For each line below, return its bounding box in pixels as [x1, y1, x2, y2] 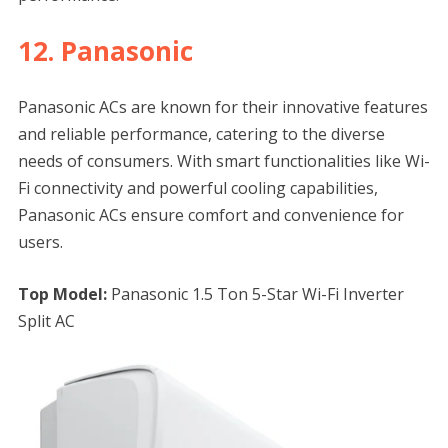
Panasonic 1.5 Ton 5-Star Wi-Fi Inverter [106, 283, 404, 306]
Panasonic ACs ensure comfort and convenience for [17, 204, 404, 227]
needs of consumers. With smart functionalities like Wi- [17, 150, 430, 173]
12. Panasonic [17, 33, 193, 70]
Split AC [17, 310, 75, 333]
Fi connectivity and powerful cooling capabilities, [17, 177, 378, 200]
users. [17, 231, 63, 254]
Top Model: [17, 283, 107, 306]
